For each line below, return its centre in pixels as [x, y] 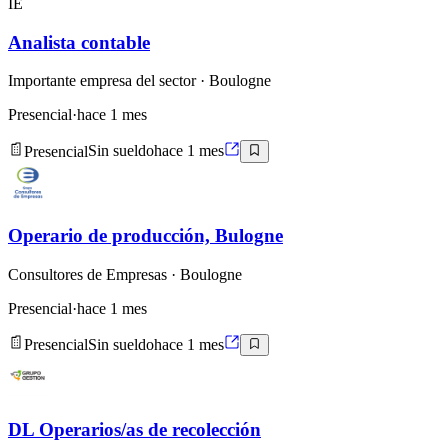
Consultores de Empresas [87, 275]
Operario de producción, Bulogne [145, 236]
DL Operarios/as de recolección [134, 430]
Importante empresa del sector [102, 81]
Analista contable [79, 42]
